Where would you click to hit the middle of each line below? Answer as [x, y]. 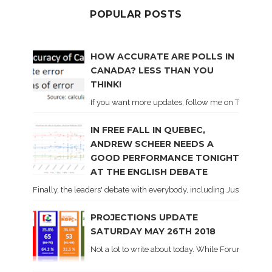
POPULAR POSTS [136, 14]
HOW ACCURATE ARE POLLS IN [162, 57]
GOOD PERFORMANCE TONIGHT [165, 158]
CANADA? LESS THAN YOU [152, 71]
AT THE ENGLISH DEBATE [149, 172]
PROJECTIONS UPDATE [144, 218]
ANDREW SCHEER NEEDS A [152, 144]
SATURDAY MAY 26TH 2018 [153, 232]
